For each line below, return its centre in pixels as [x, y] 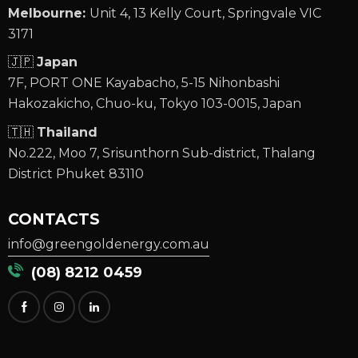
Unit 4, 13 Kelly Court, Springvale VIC [205, 13]
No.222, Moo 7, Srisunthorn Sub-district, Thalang [162, 153]
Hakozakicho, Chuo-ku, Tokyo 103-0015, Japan [155, 104]
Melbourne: [49, 13]
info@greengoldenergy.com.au [109, 245]
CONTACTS [54, 219]
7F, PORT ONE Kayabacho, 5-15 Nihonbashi [144, 83]
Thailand [67, 132]
